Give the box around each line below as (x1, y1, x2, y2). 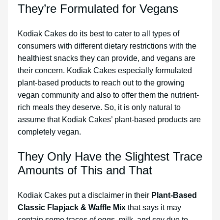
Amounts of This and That (18, 164, 152, 177)
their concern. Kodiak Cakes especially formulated (18, 66, 192, 75)
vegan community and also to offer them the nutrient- (18, 91, 199, 100)
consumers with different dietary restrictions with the (18, 42, 196, 51)
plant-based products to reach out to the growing (18, 79, 185, 87)
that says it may (126, 203, 181, 212)
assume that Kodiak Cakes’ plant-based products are (18, 115, 201, 124)
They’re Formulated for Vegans (18, 2, 178, 16)
